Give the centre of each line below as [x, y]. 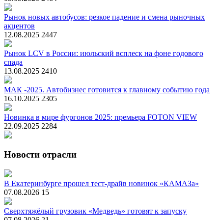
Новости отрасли [40, 155]
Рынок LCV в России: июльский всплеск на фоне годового [104, 53]
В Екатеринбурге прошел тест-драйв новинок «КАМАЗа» [101, 184]
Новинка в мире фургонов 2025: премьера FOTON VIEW [100, 117]
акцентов [19, 26]
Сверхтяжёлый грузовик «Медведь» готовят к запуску [95, 211]
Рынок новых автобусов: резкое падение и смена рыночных [104, 17]
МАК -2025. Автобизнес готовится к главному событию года [107, 89]
